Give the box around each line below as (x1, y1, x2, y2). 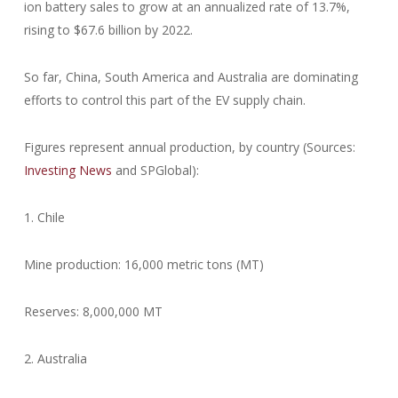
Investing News (23, 162, 112, 179)
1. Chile (23, 209, 65, 226)
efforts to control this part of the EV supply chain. (23, 92, 306, 108)
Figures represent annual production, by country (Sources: (23, 139, 355, 155)
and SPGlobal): (111, 162, 199, 179)
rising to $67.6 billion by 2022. (23, 21, 193, 38)
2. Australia (23, 350, 87, 367)
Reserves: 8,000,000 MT (23, 303, 163, 320)
